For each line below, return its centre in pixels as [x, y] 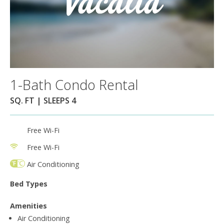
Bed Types [29, 183]
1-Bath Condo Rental [74, 84]
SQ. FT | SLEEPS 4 [43, 100]
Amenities [28, 205]
